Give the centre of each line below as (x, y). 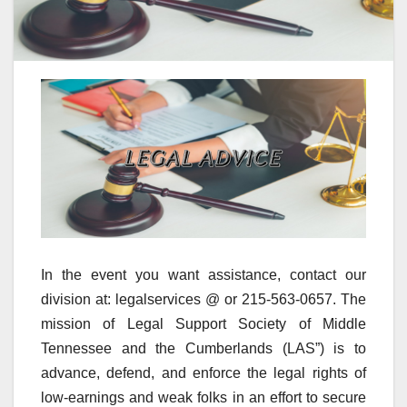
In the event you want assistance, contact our (203, 274)
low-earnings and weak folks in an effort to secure (203, 397)
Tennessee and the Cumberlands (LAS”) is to (203, 348)
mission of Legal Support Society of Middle (203, 323)
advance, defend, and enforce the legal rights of (203, 372)
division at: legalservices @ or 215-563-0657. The (203, 299)
